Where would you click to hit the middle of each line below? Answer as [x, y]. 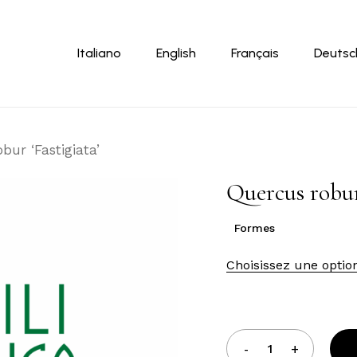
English [176, 53]
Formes [255, 228]
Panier [294, 39]
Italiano [99, 53]
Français [255, 53]
